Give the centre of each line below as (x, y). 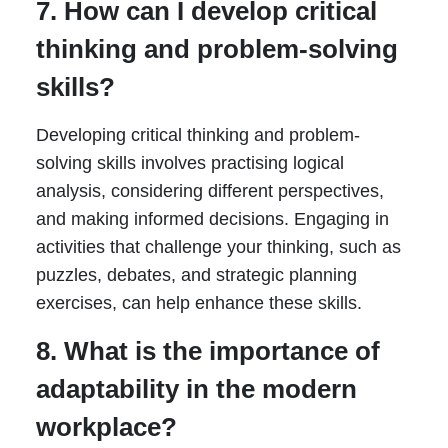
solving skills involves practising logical (189, 163)
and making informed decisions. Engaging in (212, 219)
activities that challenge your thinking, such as (218, 247)
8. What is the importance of (207, 351)
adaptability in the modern (196, 389)
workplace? (106, 427)
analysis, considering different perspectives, (209, 191)
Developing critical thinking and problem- (197, 135)
